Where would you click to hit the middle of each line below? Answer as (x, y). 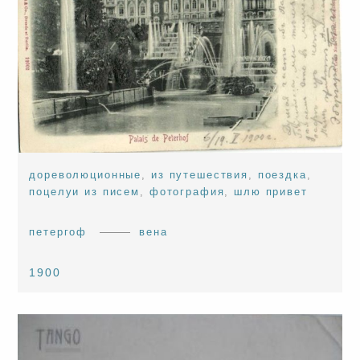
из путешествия (199, 174)
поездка (282, 174)
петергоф (58, 231)
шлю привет (271, 191)
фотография (187, 191)
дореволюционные (86, 174)
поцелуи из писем (85, 191)
